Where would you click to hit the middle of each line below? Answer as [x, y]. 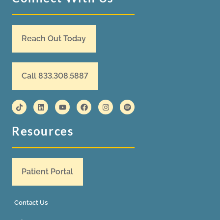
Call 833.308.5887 [55, 76]
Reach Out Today [54, 39]
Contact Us [31, 202]
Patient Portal [47, 171]
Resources [43, 131]
